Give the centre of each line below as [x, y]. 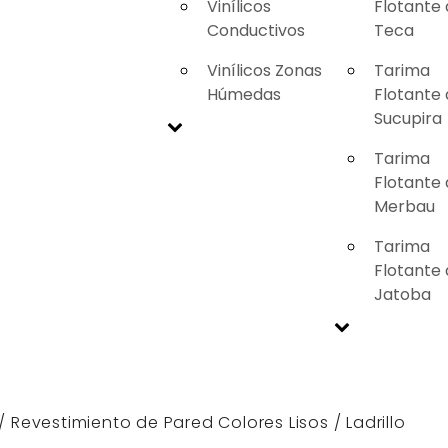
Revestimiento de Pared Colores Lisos [170, 422]
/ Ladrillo [367, 422]
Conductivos [256, 30]
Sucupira [408, 118]
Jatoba [402, 294]
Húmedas [244, 94]
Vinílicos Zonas [264, 70]
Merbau [404, 206]
